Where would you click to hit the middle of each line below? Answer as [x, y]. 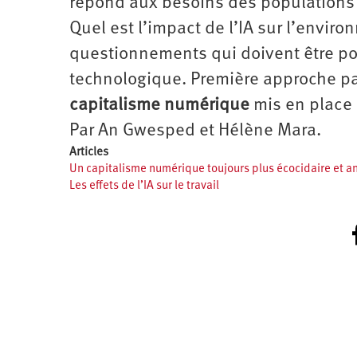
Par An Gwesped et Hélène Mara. [195, 131]
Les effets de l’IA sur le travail [144, 186]
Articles [89, 152]
